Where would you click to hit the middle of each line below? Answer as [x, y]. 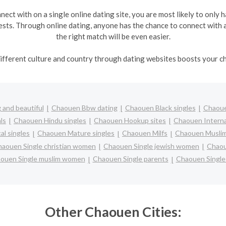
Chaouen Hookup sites [130, 120]
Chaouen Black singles [160, 107]
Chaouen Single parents [130, 159]
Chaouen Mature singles [76, 133]
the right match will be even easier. [113, 36]
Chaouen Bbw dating [84, 107]
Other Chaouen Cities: [113, 211]
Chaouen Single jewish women [151, 146]
